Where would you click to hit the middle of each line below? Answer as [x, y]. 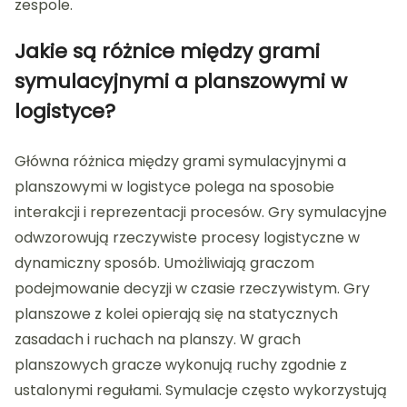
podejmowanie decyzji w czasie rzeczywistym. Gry [192, 289]
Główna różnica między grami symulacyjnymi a [180, 162]
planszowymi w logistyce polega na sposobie [174, 187]
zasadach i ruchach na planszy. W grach [158, 340]
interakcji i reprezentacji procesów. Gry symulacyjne [201, 213]
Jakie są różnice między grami [167, 52]
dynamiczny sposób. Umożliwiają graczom [164, 263]
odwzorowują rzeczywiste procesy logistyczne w [187, 238]
